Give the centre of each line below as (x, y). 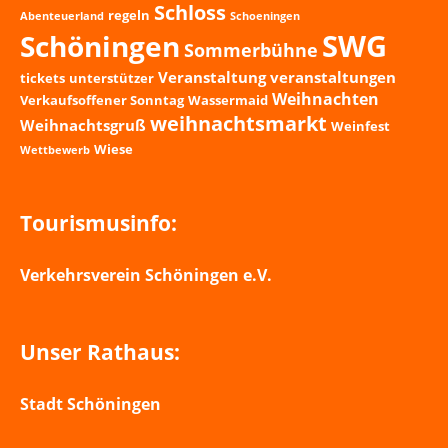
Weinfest (360, 126)
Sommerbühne (251, 50)
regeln (129, 15)
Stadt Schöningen (90, 404)
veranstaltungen (333, 77)
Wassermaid (228, 100)
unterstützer (111, 78)
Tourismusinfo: (98, 223)
